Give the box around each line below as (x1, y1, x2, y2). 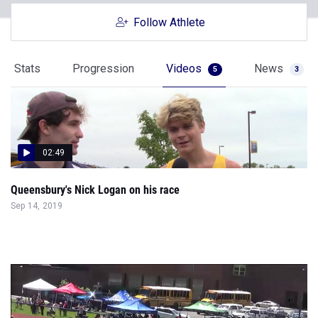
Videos (166, 62, 204, 75)
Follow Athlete (133, 16, 205, 29)
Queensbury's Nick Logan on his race (11, 183, 180, 197)
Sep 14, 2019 (11, 201, 63, 211)
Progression (72, 62, 134, 75)
